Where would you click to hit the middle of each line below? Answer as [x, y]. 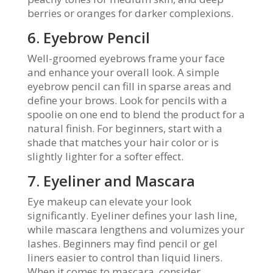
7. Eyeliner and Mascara [111, 181]
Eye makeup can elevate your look [109, 201]
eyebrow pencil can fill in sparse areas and [129, 86]
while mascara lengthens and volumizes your [136, 229]
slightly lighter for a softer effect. [105, 156]
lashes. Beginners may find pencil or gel [122, 243]
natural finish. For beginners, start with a [125, 128]
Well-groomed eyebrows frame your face [126, 58]
